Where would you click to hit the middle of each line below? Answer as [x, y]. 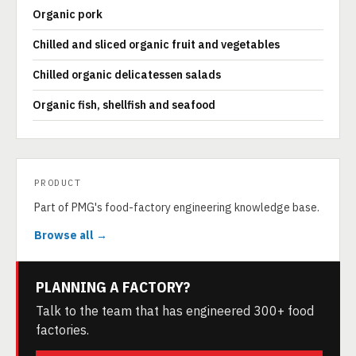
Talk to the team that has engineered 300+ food [175, 311]
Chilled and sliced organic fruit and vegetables [156, 44]
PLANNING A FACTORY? [113, 287]
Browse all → [71, 235]
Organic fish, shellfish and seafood [124, 105]
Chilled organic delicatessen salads [127, 75]
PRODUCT [58, 182]
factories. [62, 330]
